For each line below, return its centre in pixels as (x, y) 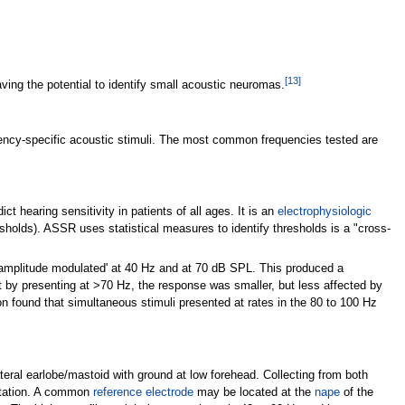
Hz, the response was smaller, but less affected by (249, 286)
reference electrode (143, 392)
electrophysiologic (324, 212)
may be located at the (254, 392)
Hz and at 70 (174, 269)
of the (356, 392)
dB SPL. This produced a (277, 269)
